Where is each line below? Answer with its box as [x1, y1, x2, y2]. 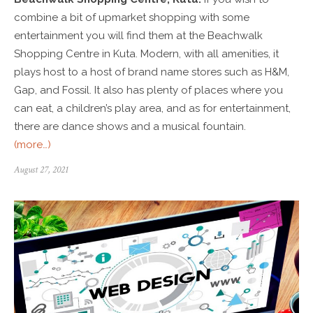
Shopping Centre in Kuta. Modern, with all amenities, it [14, 47, 279, 60]
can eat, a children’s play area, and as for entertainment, [14, 101, 291, 115]
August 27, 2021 [14, 163, 68, 176]
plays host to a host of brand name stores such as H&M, [14, 65, 289, 78]
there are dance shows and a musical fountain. [14, 119, 246, 133]
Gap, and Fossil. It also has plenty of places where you [14, 83, 283, 96]
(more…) [14, 138, 51, 151]
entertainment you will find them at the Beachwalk [14, 29, 263, 42]
